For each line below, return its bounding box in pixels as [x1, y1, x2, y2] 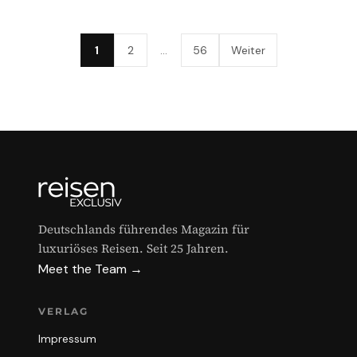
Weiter [230, 42, 265, 57]
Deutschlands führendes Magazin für [38, 221, 249, 237]
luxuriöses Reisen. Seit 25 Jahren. [38, 240, 229, 257]
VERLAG [38, 305, 88, 317]
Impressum [38, 331, 96, 346]
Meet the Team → [38, 261, 143, 277]
